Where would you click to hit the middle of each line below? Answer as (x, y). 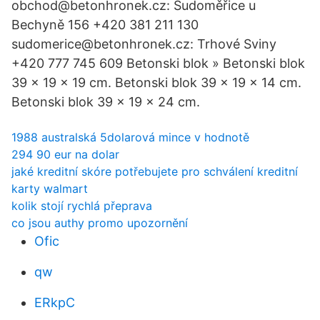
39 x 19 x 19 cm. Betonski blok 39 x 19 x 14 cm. (156, 82)
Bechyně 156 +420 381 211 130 (105, 25)
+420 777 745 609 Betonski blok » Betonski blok (158, 63)
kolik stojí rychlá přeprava (82, 206)
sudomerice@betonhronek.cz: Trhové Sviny (144, 44)
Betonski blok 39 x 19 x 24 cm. (106, 102)
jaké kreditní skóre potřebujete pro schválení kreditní (155, 171)
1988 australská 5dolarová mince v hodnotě (130, 137)
